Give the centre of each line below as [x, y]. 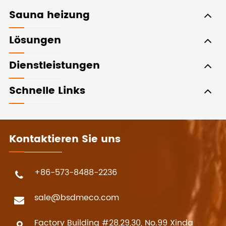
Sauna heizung [49, 16]
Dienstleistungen [54, 66]
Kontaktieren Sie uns [65, 140]
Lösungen [35, 41]
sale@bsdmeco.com [77, 198]
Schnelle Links [47, 91]
